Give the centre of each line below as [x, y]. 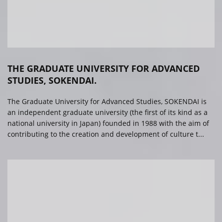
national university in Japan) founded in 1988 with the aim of [108, 123]
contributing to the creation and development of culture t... [106, 134]
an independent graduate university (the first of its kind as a [108, 112]
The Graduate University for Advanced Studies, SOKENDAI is [107, 101]
